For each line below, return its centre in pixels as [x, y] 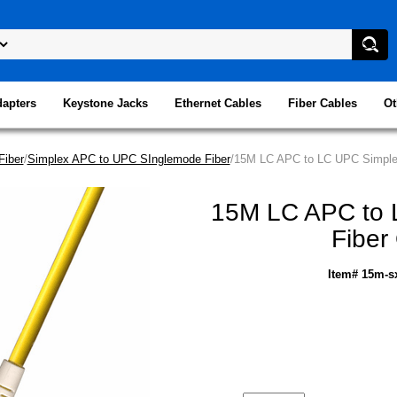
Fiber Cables [322, 103]
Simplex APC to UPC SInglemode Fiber [128, 159]
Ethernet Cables [218, 103]
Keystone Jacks [105, 103]
